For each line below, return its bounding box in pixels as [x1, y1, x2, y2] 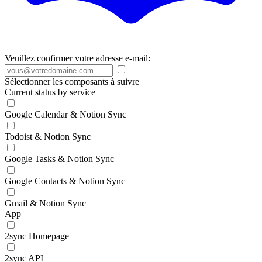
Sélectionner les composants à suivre [5, 77, 139, 87]
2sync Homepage [5, 231, 69, 241]
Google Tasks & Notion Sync [5, 154, 114, 164]
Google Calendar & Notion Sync [5, 109, 126, 119]
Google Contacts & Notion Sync [5, 176, 125, 186]
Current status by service [5, 87, 95, 97]
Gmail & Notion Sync [5, 198, 86, 208]
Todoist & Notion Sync [5, 132, 91, 142]
